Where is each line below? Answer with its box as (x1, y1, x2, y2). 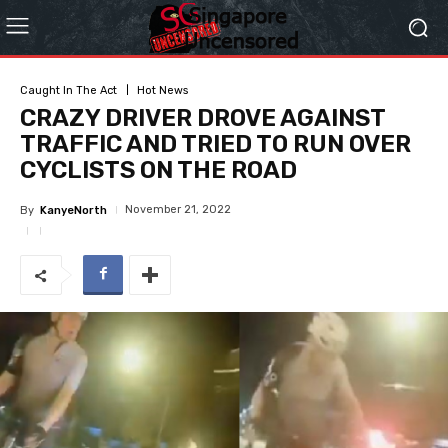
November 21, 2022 (125, 203, 231, 216)
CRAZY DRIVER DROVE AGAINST (20, 104, 385, 132)
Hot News (137, 83, 188, 97)
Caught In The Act (20, 83, 117, 97)
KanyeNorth (40, 203, 107, 217)
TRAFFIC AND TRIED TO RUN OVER (20, 130, 411, 158)
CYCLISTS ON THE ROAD (20, 156, 297, 184)
